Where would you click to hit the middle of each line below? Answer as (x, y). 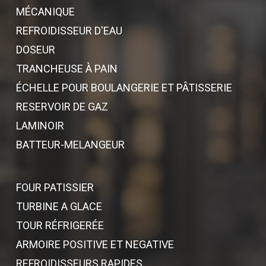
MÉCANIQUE (45, 12)
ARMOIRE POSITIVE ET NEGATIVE (95, 244)
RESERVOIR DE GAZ (62, 107)
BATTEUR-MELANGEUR (70, 145)
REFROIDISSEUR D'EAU (69, 31)
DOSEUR (35, 50)
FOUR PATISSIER (55, 187)
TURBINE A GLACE (59, 206)
